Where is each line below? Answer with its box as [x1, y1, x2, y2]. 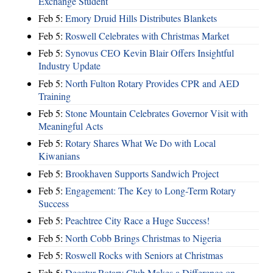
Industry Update [38, 59, 101, 73]
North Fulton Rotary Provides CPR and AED [65, 76, 239, 90]
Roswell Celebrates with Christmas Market [65, 29, 229, 42]
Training [38, 89, 71, 102]
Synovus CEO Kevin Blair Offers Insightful [65, 46, 234, 60]
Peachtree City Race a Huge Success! [65, 214, 210, 227]
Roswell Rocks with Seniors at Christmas [65, 249, 223, 262]
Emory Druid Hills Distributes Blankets [65, 12, 217, 25]
